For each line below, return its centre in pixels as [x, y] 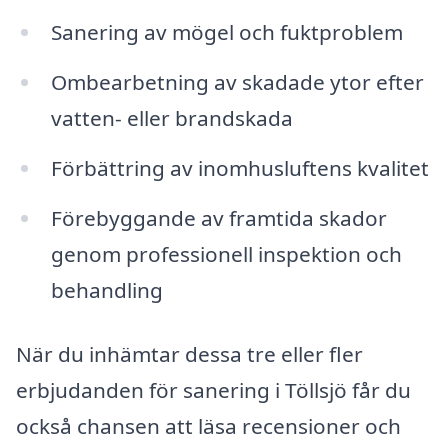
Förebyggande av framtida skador [218, 217]
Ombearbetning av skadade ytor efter [237, 82]
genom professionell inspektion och [226, 253]
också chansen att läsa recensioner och [208, 425]
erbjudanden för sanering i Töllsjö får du [213, 389]
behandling [106, 289]
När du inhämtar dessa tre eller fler [189, 353]
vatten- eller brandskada [171, 118]
